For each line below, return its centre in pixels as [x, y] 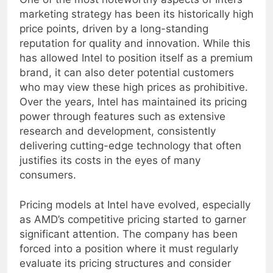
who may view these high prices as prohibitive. [134, 97]
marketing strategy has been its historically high [136, 23]
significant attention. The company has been [129, 244]
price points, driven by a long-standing [114, 38]
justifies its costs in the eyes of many [110, 170]
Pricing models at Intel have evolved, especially [135, 215]
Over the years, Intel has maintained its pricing [133, 111]
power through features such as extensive [122, 126]
